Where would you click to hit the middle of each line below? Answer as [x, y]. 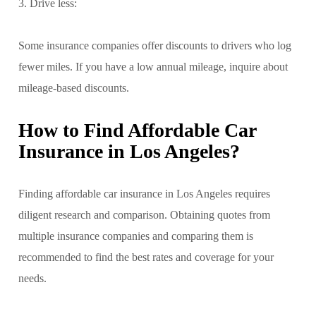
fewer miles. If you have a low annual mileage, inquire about [153, 66]
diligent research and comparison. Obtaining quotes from [144, 214]
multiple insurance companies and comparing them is [136, 236]
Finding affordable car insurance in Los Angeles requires [144, 193]
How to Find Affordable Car [137, 130]
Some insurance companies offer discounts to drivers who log [155, 45]
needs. [32, 278]
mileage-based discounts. [74, 87]
